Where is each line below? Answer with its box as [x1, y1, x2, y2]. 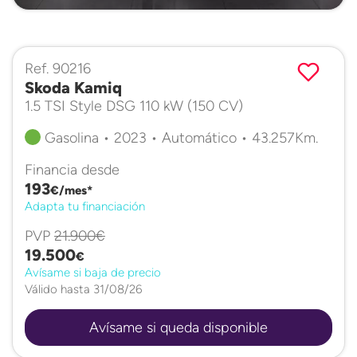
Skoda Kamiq [25, 78, 122, 97]
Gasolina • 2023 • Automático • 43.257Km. [41, 129, 318, 147]
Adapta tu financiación [25, 198, 145, 214]
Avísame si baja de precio [25, 265, 161, 280]
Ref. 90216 [25, 60, 91, 77]
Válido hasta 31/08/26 [25, 281, 142, 296]
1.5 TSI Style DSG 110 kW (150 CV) [25, 97, 243, 115]
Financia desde [25, 161, 120, 178]
